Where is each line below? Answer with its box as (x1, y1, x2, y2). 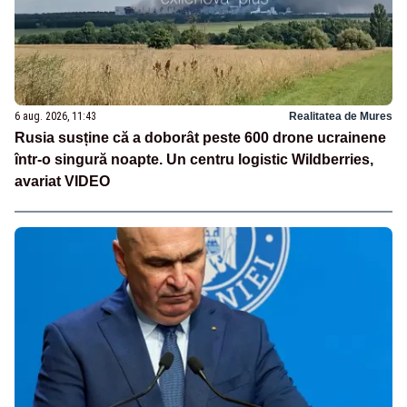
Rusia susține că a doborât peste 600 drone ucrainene (15, 130, 386, 146)
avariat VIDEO (15, 174, 110, 190)
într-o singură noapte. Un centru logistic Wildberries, (15, 152, 373, 168)
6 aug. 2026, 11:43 (15, 110, 96, 124)
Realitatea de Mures (289, 110, 392, 124)
